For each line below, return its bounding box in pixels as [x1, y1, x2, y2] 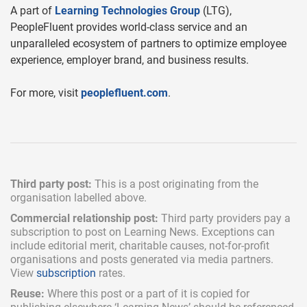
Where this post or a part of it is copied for [45, 287, 249, 301]
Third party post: [10, 177, 92, 191]
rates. [96, 267, 125, 280]
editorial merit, [48, 239, 119, 253]
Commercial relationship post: [10, 212, 158, 225]
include [10, 239, 48, 253]
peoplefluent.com [81, 86, 168, 100]
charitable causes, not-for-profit [119, 239, 269, 253]
